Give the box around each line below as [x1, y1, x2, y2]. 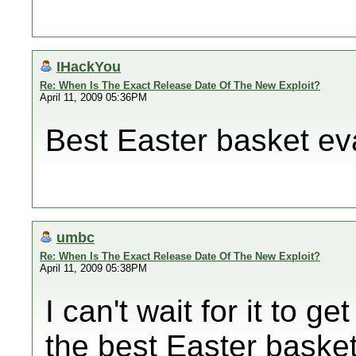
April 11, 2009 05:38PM [40, 262, 147, 274]
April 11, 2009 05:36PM [40, 91, 147, 103]
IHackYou [56, 58, 121, 75]
